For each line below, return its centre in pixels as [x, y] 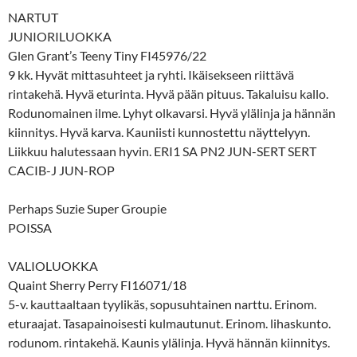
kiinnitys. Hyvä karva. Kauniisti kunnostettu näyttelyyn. [159, 131]
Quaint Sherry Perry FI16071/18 [97, 284]
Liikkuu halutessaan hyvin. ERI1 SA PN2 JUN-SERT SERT [162, 151]
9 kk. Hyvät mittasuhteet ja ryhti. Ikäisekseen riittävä [151, 74]
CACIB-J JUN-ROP [61, 170]
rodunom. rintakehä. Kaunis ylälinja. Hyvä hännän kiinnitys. [169, 342]
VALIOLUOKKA [53, 265]
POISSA [30, 227]
